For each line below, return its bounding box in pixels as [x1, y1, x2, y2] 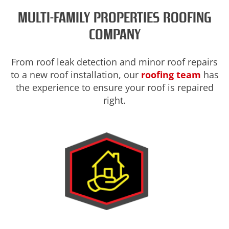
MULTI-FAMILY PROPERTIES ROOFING [17, 9, 212, 27]
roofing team [141, 68, 201, 81]
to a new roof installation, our [10, 68, 141, 81]
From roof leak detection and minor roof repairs [11, 56, 218, 68]
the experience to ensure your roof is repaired [15, 81, 214, 94]
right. [103, 94, 126, 107]
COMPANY [88, 26, 141, 43]
